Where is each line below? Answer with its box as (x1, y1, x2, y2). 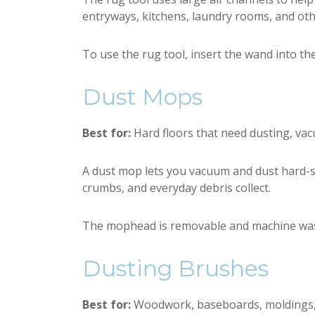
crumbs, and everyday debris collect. (82, 180, 271, 195)
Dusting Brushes (82, 255, 269, 282)
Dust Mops (82, 83, 202, 110)
